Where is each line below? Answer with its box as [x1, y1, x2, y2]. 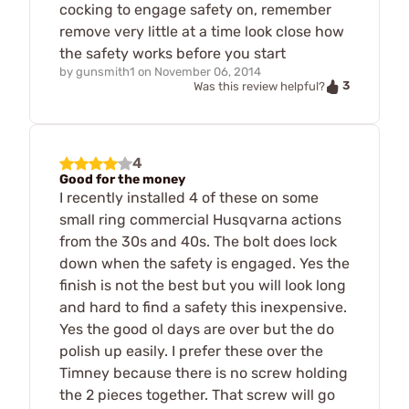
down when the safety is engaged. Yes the [59, 254, 350, 272]
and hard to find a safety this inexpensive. [59, 298, 347, 316]
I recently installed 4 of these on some [59, 188, 319, 206]
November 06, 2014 [154, 65, 261, 79]
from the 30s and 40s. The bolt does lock [59, 232, 337, 250]
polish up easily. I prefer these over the [59, 341, 323, 360]
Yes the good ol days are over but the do [59, 320, 334, 338]
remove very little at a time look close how [59, 23, 344, 41]
